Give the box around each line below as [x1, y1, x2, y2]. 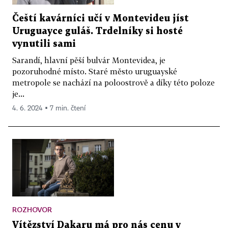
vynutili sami [12, 39, 76, 48]
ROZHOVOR [12, 205, 52, 214]
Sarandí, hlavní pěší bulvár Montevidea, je [12, 55, 165, 65]
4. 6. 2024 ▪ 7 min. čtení [12, 104, 85, 112]
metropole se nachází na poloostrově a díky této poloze [12, 77, 215, 87]
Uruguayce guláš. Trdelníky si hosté [12, 26, 183, 36]
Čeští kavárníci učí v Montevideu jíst [12, 14, 189, 23]
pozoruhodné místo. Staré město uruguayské [12, 66, 177, 76]
